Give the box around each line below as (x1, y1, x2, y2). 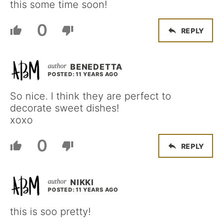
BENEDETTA (70, 62, 123, 72)
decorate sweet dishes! (10, 102, 119, 114)
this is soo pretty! (10, 206, 91, 218)
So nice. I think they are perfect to (10, 90, 171, 102)
